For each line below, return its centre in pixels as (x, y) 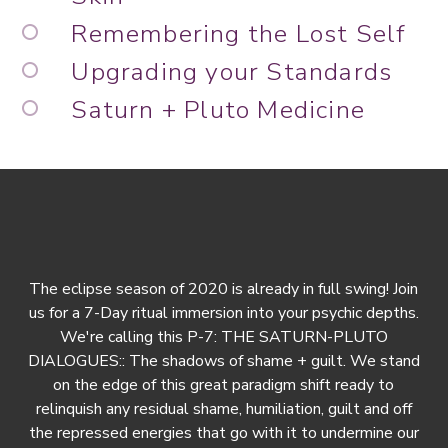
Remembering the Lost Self (238, 34)
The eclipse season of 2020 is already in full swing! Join (224, 289)
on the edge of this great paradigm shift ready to (224, 385)
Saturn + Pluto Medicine (218, 110)
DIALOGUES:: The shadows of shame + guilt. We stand (223, 361)
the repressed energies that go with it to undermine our (223, 433)
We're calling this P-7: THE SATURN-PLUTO (223, 337)
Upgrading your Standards (232, 72)
